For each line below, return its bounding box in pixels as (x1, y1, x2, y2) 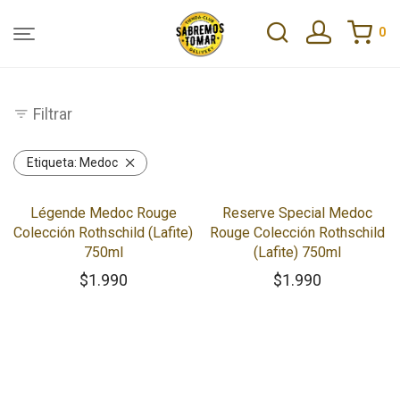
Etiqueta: (27, 155, 79, 170)
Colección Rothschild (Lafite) (13, 224, 193, 241)
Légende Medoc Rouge (29, 204, 177, 221)
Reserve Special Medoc (221, 204, 372, 221)
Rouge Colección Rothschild (209, 224, 385, 241)
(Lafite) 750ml (253, 244, 341, 261)
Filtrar (33, 104, 72, 123)
